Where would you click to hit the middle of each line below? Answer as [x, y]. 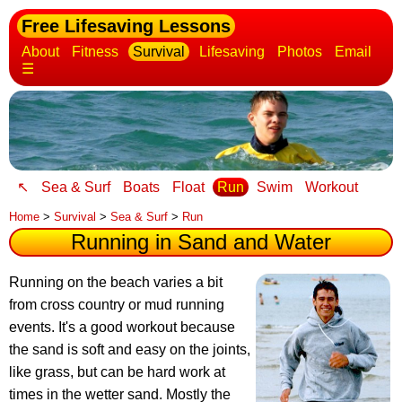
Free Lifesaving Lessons [126, 26]
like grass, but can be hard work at [117, 372]
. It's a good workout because [143, 328]
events [30, 328]
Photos [300, 52]
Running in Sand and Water [201, 242]
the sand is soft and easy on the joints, [130, 350]
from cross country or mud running [117, 305]
